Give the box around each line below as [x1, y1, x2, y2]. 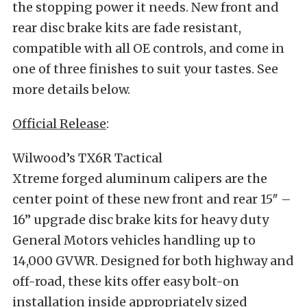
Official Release [12, 116, 106, 132]
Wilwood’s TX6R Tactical [12, 150, 162, 166]
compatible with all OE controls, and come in [12, 40, 284, 56]
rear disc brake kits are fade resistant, [12, 20, 241, 36]
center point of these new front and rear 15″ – [12, 191, 291, 207]
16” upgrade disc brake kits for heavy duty [12, 212, 269, 228]
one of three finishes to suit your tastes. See [12, 61, 278, 77]
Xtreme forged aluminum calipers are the [12, 171, 267, 186]
